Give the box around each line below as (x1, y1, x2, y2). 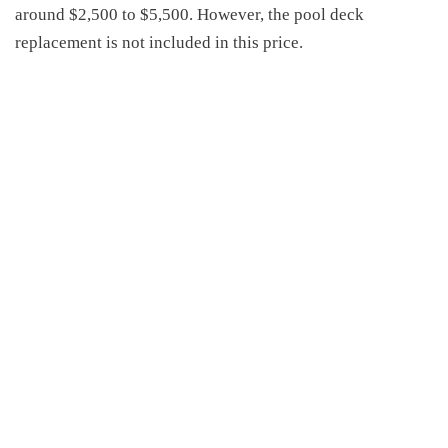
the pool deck (264, 4, 364, 24)
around (15, 4, 69, 24)
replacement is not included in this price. (15, 32, 303, 52)
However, (197, 4, 264, 24)
